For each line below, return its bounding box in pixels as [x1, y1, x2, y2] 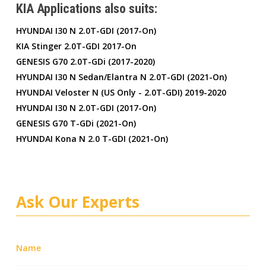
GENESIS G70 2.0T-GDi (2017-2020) [15, 55, 155, 67]
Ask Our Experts [15, 191, 140, 213]
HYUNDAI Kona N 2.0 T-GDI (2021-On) [15, 132, 168, 144]
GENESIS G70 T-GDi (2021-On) [15, 117, 136, 129]
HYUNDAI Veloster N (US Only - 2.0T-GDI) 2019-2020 [15, 86, 226, 98]
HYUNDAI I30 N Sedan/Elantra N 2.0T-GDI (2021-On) [15, 71, 227, 83]
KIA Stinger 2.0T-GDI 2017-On [15, 40, 137, 52]
